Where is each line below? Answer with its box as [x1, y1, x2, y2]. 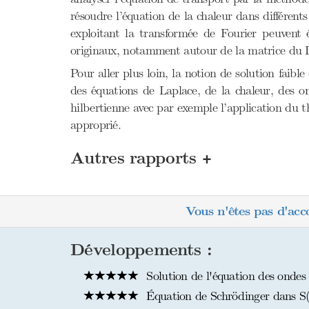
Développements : [70, 240, 212, 260]
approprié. [70, 117, 121, 132]
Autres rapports [70, 148, 202, 168]
